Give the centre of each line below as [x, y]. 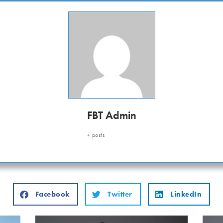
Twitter [120, 194]
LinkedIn [186, 194]
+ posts [96, 135]
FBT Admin [111, 115]
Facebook [52, 194]
